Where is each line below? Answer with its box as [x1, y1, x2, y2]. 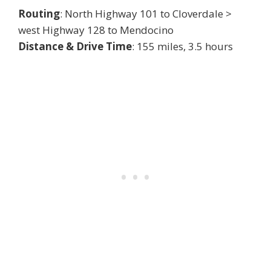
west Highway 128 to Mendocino [18, 23, 174, 38]
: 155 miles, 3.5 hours [132, 39, 233, 54]
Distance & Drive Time [18, 39, 132, 54]
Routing [18, 7, 60, 21]
